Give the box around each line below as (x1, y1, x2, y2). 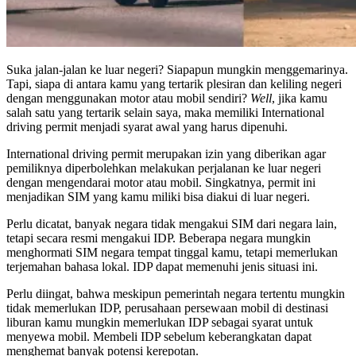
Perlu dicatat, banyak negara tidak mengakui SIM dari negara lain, (6, 216, 337, 230)
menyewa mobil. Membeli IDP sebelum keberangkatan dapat (6, 329, 311, 343)
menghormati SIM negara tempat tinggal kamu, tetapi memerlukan (6, 245, 338, 259)
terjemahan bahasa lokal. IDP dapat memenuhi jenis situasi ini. (6, 259, 318, 273)
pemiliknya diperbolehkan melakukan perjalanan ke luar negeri (6, 161, 321, 175)
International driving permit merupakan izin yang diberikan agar (6, 146, 326, 161)
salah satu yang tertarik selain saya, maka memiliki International (6, 105, 324, 119)
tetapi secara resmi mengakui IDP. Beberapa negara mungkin (6, 230, 311, 245)
